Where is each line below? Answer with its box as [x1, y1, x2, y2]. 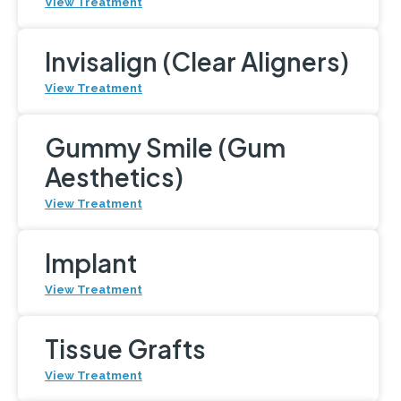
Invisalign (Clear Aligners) [45, 45, 349, 77]
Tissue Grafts [45, 332, 206, 364]
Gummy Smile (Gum [45, 131, 286, 163]
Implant [45, 246, 137, 278]
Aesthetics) [45, 160, 183, 192]
